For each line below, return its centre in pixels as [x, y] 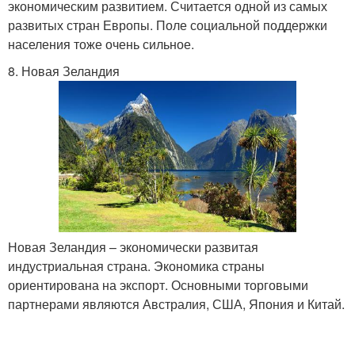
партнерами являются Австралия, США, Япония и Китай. [176, 304]
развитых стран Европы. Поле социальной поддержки [168, 25]
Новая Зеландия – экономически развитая [133, 247]
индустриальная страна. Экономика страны [136, 266]
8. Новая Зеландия [64, 71]
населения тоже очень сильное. [101, 44]
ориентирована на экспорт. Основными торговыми [158, 285]
